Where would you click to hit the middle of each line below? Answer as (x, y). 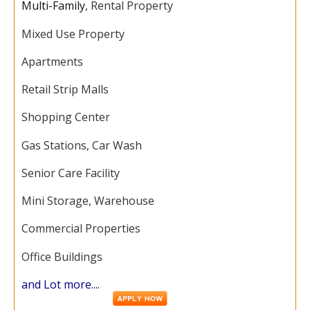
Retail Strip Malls (65, 90)
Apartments (52, 61)
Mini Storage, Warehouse (88, 201)
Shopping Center (66, 117)
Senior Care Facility (71, 173)
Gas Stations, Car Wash (82, 145)
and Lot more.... (61, 284)
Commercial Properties (81, 229)
